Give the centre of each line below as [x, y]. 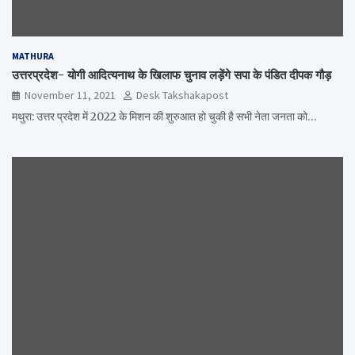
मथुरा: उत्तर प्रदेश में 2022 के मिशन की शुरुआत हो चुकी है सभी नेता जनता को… [164, 116]
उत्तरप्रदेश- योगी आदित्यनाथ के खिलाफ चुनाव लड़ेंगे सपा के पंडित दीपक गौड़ [172, 74]
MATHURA [33, 55]
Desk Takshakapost [182, 95]
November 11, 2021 [70, 95]
